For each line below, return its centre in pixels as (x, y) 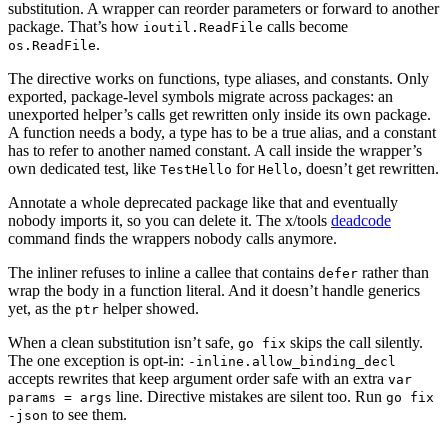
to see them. (87, 414)
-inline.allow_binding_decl (292, 361)
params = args (60, 397)
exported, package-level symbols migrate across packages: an (200, 96)
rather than (393, 272)
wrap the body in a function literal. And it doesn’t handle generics (214, 290)
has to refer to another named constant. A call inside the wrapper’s (215, 150)
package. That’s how (75, 26)
